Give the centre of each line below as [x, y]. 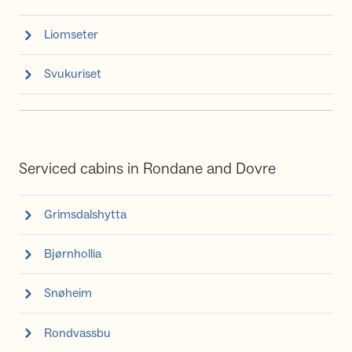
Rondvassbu [77, 333]
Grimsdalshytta [85, 215]
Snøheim [68, 293]
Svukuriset [73, 74]
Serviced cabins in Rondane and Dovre [147, 169]
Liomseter [71, 35]
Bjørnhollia [73, 254]
